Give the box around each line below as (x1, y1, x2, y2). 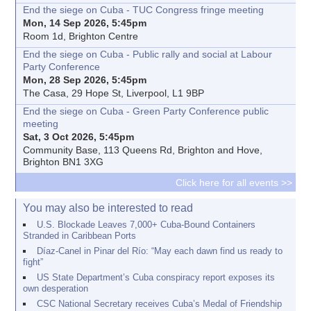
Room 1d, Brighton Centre (23, 31, 139, 42)
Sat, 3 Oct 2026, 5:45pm (23, 131, 135, 143)
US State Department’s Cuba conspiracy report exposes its (36, 272, 275, 283)
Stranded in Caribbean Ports (23, 230, 137, 242)
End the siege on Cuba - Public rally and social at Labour (23, 49, 273, 60)
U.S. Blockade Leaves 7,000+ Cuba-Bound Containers (36, 219, 255, 230)
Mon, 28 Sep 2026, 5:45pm (23, 74, 147, 86)
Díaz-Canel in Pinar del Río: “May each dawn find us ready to (36, 246, 283, 257)
